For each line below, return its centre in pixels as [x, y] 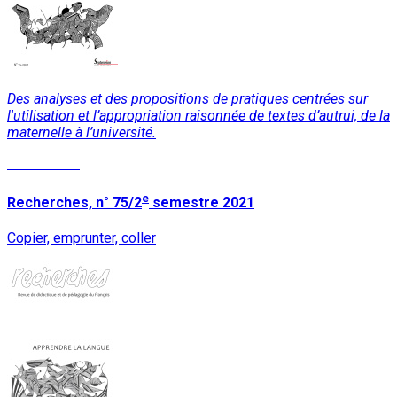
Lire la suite [43, 164]
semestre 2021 [202, 202]
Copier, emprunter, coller [82, 237]
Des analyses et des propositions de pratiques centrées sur [187, 99]
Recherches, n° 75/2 [74, 202]
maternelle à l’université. [82, 133]
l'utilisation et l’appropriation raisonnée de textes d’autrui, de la [198, 116]
